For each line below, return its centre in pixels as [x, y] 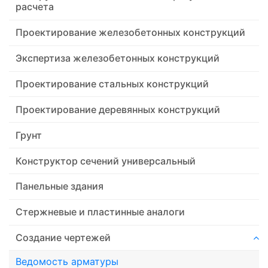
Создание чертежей [63, 238]
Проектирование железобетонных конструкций [131, 33]
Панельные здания [60, 186]
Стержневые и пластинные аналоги [100, 212]
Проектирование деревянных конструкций [118, 109]
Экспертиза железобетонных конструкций [118, 58]
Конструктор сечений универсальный [106, 161]
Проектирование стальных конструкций [112, 84]
